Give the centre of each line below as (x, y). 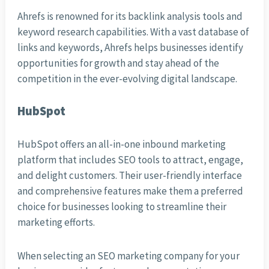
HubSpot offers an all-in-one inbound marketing (121, 144)
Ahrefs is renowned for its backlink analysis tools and (130, 17)
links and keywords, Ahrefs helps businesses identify (130, 48)
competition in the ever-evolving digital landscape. (127, 79)
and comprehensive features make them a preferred (130, 191)
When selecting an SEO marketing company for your (128, 256)
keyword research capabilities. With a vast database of (133, 32)
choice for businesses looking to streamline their (122, 207)
